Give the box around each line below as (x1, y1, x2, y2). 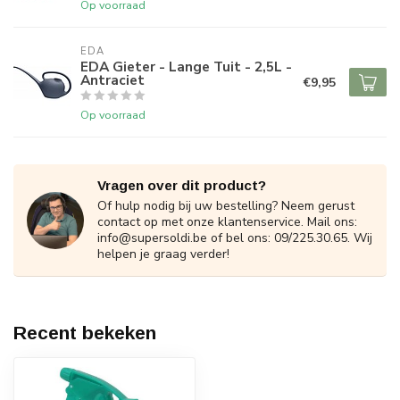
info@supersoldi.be (97, 229, 207, 247)
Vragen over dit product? (97, 178, 266, 194)
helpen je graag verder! (97, 246, 229, 263)
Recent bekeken (13, 322, 156, 344)
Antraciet (80, 71, 145, 90)
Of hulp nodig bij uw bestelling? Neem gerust (97, 197, 354, 215)
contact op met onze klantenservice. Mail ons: (97, 213, 357, 231)
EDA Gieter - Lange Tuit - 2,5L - (80, 57, 292, 77)
